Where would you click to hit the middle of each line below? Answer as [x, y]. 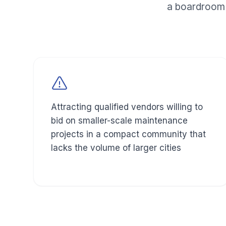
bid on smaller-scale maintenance [119, 121]
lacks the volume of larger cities [116, 148]
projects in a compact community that [128, 134]
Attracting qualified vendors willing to [127, 107]
